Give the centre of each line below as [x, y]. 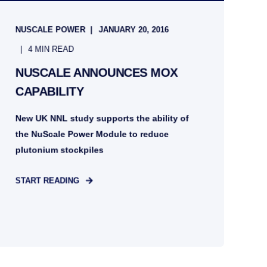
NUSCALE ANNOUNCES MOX [97, 72]
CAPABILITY [49, 91]
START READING [47, 181]
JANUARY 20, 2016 [134, 30]
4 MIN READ [51, 49]
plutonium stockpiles [60, 150]
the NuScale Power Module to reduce [92, 134]
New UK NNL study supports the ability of [102, 118]
